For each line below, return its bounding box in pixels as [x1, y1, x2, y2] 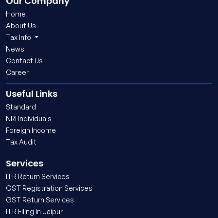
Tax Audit [6, 138, 36, 146]
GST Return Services [6, 196, 74, 204]
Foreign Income [6, 126, 56, 135]
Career [6, 68, 29, 77]
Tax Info [6, 33, 33, 42]
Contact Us [6, 56, 43, 65]
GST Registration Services [6, 184, 92, 193]
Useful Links [6, 88, 57, 100]
